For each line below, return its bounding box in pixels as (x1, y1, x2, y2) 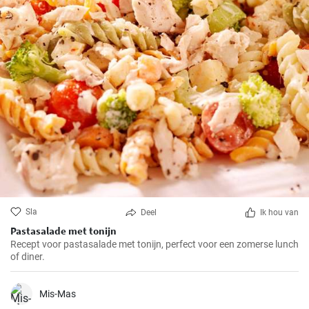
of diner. (10, 251, 45, 262)
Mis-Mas (39, 288, 76, 299)
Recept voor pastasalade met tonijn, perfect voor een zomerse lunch (10, 239, 299, 250)
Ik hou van (260, 208, 299, 217)
